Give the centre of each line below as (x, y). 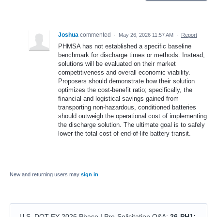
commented (96, 35)
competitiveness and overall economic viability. (124, 73)
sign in (90, 175)
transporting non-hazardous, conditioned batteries (127, 108)
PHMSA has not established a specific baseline (125, 46)
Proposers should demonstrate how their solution (126, 81)
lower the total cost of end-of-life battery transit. (124, 134)
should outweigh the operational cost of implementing (132, 116)
